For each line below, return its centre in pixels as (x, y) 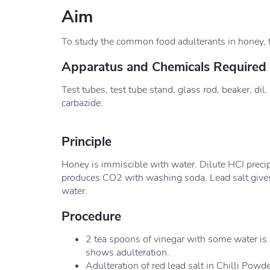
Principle (86, 142)
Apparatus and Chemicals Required (164, 67)
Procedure (91, 216)
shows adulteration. (127, 253)
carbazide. (82, 103)
